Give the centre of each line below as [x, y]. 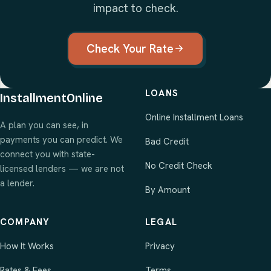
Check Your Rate [130, 48]
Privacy [160, 246]
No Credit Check [179, 166]
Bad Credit [167, 142]
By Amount [168, 190]
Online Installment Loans [194, 117]
